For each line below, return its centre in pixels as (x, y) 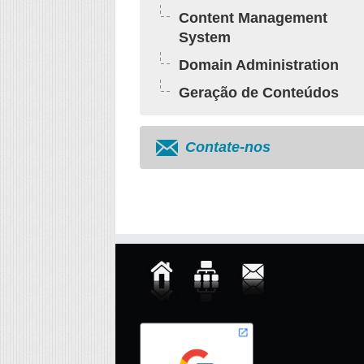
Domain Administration (259, 65)
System (205, 37)
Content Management (253, 18)
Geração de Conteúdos (259, 93)
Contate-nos (228, 147)
